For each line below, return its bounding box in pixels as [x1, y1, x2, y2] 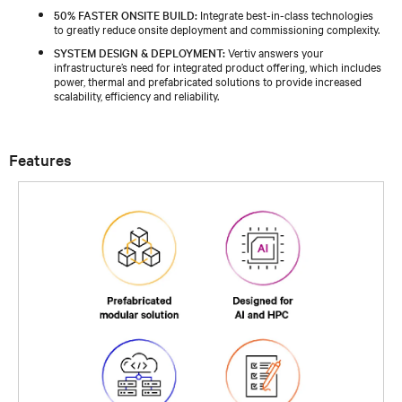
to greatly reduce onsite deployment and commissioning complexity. [54, 20, 380, 37]
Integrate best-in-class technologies [197, 5, 373, 22]
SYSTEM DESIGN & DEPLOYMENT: [54, 43, 225, 60]
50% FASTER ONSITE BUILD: [54, 5, 197, 22]
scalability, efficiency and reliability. [54, 86, 219, 103]
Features [9, 148, 72, 170]
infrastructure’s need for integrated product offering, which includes [54, 57, 381, 74]
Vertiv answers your [225, 43, 324, 60]
